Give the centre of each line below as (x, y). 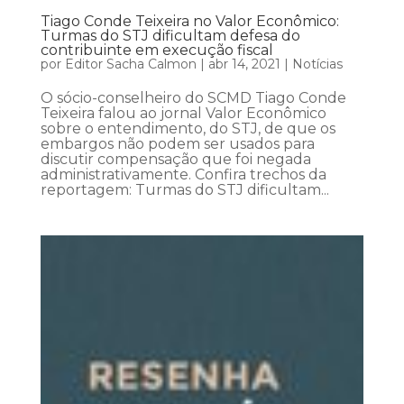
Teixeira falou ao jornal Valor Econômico (183, 113)
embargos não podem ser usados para (177, 143)
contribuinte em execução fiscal (156, 50)
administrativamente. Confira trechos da (183, 174)
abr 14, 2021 (244, 64)
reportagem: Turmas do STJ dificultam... (184, 189)
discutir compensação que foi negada (175, 159)
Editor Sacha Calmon (130, 64)
